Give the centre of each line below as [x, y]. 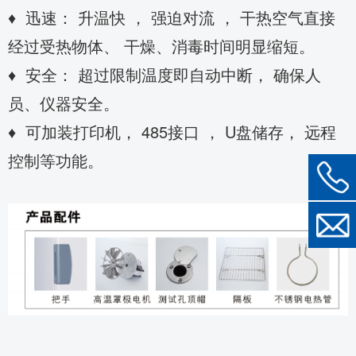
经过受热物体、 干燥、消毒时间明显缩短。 [161, 46]
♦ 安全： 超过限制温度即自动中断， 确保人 [164, 74]
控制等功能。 [56, 160]
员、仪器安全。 [64, 103]
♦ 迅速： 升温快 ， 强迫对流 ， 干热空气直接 [172, 17]
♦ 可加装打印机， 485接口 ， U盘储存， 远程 [172, 132]
